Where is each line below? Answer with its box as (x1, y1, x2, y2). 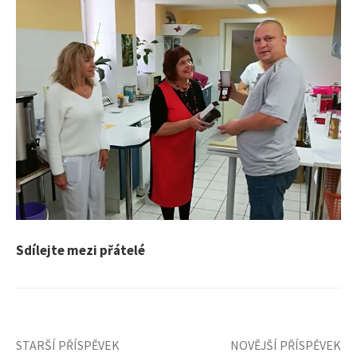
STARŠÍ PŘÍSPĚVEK (16, 336, 120, 353)
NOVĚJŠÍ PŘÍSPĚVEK (230, 336, 341, 353)
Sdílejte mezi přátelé (16, 241, 145, 259)
